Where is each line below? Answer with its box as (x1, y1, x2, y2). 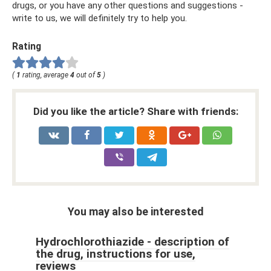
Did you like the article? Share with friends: (33, 105, 238, 118)
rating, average (21, 71, 70, 80)
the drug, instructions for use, (36, 247, 195, 261)
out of (74, 71, 97, 80)
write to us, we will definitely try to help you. (12, 13, 187, 24)
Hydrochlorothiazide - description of (36, 235, 229, 249)
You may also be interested (67, 205, 204, 218)
